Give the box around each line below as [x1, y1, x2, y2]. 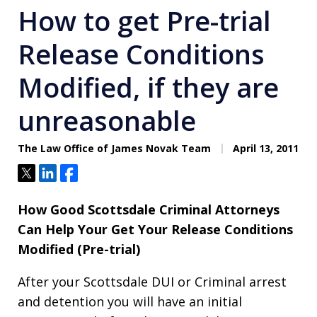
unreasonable [18, 101, 196, 139]
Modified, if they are [18, 68, 279, 105]
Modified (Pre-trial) [18, 240, 140, 258]
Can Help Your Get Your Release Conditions [18, 220, 293, 238]
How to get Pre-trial [18, 1, 271, 39]
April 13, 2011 [230, 141, 299, 155]
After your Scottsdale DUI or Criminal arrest [18, 272, 287, 290]
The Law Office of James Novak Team [18, 141, 211, 155]
